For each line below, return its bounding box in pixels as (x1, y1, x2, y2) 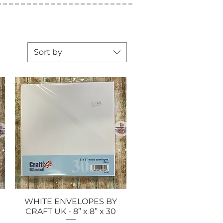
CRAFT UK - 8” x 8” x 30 (25, 207, 116, 217)
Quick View (52, 197, 89, 206)
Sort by (34, 47, 62, 57)
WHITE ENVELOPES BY (24, 197, 117, 207)
